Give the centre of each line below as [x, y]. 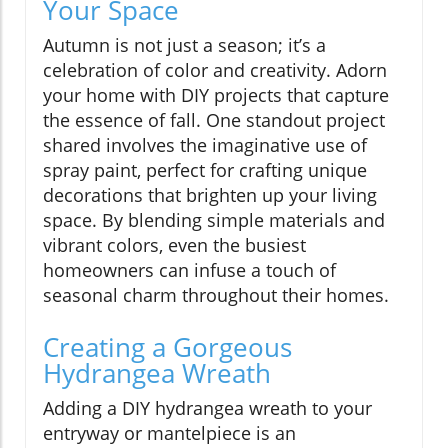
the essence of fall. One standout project [214, 119]
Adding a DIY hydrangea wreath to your [207, 407]
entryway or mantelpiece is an [169, 432]
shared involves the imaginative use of [205, 144]
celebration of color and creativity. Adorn [215, 69]
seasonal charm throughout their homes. [216, 294]
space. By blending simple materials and [214, 219]
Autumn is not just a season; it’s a [184, 44]
